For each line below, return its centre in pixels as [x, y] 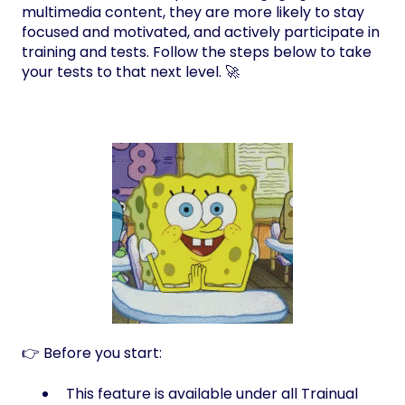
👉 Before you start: [92, 353]
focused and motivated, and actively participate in [201, 33]
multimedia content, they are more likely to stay [193, 13]
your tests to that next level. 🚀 [131, 72]
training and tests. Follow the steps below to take [197, 52]
